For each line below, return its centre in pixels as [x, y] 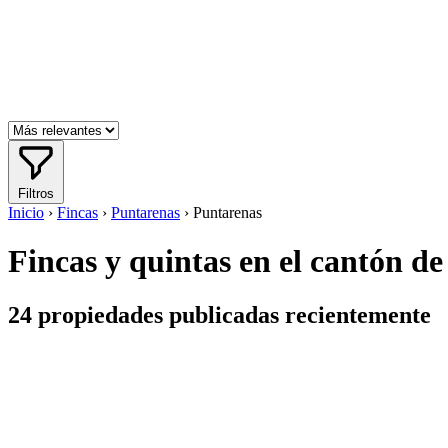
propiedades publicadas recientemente [231, 314]
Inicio [26, 212]
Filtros [36, 193]
